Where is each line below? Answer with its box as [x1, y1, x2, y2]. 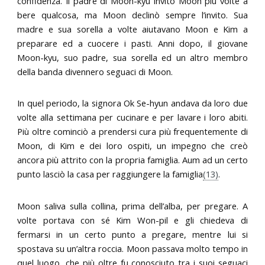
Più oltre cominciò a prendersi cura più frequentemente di [17, 125, 248, 138]
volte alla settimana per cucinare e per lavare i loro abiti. [17, 111, 248, 124]
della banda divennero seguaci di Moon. [17, 65, 173, 77]
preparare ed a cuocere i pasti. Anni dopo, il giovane [17, 37, 248, 49]
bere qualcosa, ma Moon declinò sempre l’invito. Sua [17, 8, 248, 21]
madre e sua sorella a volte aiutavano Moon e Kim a [17, 22, 248, 35]
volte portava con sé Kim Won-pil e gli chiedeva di [17, 214, 248, 226]
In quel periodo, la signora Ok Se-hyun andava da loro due [17, 97, 248, 109]
